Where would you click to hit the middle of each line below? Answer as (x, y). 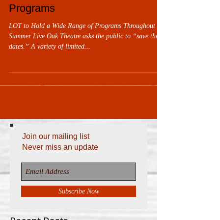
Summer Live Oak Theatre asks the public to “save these (86, 36)
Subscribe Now (79, 191)
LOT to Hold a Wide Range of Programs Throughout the (87, 26)
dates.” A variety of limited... (50, 46)
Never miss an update (60, 147)
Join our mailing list (56, 136)
